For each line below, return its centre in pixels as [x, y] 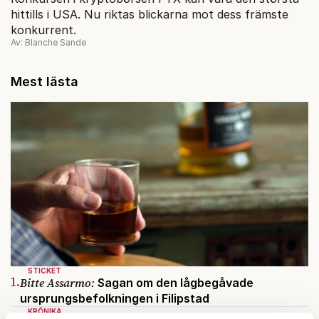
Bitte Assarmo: [57, 283]
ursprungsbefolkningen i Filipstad [115, 299]
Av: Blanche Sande [48, 42]
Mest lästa [45, 81]
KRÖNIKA [45, 312]
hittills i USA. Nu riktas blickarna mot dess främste [150, 14]
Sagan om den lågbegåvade [174, 283]
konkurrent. [43, 30]
